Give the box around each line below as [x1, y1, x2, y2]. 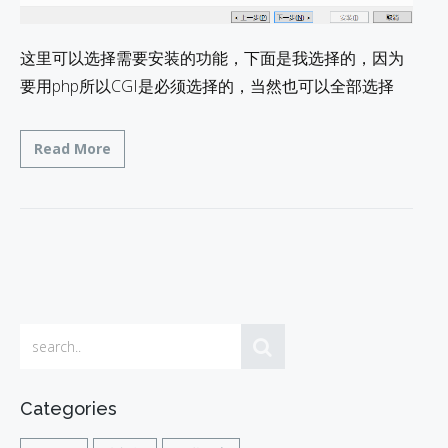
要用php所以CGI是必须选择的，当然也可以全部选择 [20, 75, 394, 98]
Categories [20, 398, 117, 420]
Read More [34, 139, 111, 159]
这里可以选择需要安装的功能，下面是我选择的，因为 [20, 47, 404, 70]
